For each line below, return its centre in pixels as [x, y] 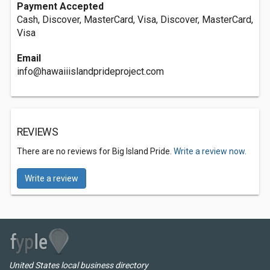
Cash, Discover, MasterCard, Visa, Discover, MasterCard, [135, 20]
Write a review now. [210, 151]
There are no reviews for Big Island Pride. [95, 151]
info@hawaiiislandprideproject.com [90, 71]
